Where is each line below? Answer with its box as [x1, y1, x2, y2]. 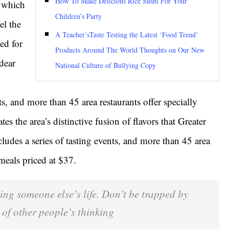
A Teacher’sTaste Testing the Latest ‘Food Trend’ [55, 30, 198, 39]
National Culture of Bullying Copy [55, 60, 156, 70]
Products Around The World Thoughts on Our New [55, 45, 204, 55]
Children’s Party [55, 11, 102, 21]
